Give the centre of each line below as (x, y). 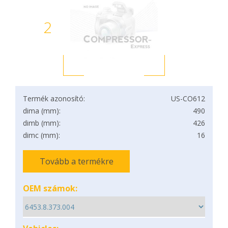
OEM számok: (50, 188)
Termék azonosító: (54, 98)
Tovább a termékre (76, 161)
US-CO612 (188, 98)
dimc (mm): (41, 135)
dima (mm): (42, 111)
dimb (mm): (42, 123)
